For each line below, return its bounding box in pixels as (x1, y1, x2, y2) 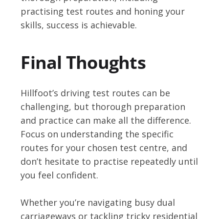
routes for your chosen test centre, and (21, 141, 188, 153)
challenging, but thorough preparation (21, 100, 186, 112)
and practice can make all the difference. (21, 114, 192, 126)
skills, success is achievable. (21, 19, 137, 31)
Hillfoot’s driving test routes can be (21, 87, 171, 99)
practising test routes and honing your (21, 5, 185, 17)
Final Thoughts (21, 50, 146, 74)
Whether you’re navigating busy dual (21, 196, 175, 208)
